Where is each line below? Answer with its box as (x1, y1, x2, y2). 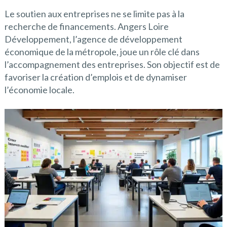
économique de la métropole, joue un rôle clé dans (4, 46, 200, 58)
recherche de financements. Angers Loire (4, 21, 169, 32)
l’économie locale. (4, 84, 74, 96)
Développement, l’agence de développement (4, 33, 182, 45)
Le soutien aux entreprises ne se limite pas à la (4, 8, 184, 20)
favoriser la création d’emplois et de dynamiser (4, 71, 187, 83)
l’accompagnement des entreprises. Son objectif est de (4, 59, 220, 70)
